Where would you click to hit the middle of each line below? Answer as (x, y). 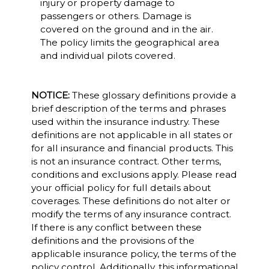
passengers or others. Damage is (115, 16)
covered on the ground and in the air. (126, 29)
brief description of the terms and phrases (128, 108)
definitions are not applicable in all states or (132, 135)
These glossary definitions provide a (153, 95)
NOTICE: (50, 95)
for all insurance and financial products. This (132, 148)
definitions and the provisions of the (113, 240)
